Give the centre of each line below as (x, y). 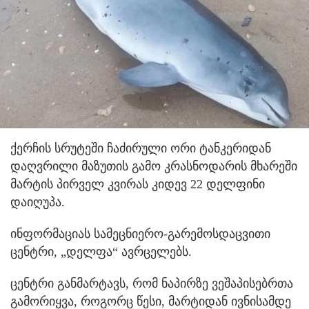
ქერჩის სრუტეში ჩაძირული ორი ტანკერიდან (141, 149)
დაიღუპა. (38, 202)
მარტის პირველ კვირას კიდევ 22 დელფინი (138, 185)
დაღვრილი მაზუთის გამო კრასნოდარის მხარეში (154, 167)
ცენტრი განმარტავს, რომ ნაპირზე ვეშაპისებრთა (152, 284)
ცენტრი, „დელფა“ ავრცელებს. (101, 252)
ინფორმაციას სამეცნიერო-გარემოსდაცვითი (140, 234)
